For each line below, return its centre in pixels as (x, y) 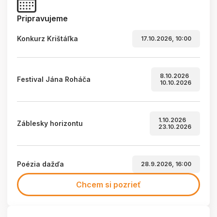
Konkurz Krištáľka (47, 39)
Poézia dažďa (40, 164)
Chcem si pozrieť (108, 185)
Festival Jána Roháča (54, 79)
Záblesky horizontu (50, 124)
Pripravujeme (42, 19)
